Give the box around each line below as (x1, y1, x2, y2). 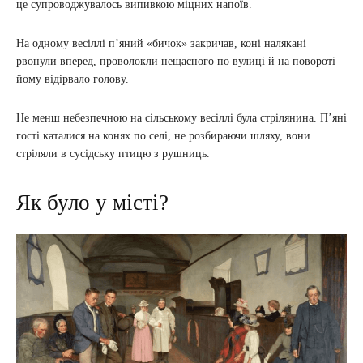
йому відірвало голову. (16, 72, 132, 85)
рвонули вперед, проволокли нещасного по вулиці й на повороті (16, 54, 335, 67)
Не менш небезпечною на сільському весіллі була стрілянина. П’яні (16, 111, 347, 124)
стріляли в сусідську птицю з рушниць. (16, 147, 210, 160)
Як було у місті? (16, 190, 169, 215)
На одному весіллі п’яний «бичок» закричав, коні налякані (16, 36, 306, 49)
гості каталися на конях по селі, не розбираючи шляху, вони (16, 129, 310, 142)
